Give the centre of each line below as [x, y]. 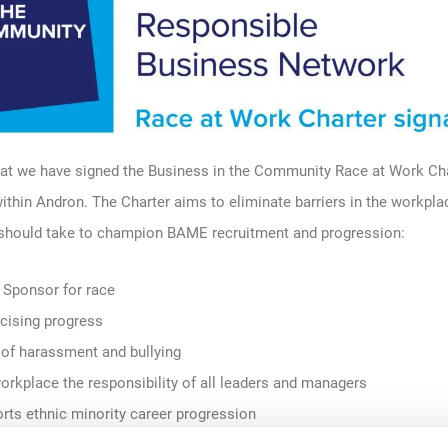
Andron [60, 202]
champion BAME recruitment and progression [247, 233]
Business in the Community [241, 171]
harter [152, 202]
